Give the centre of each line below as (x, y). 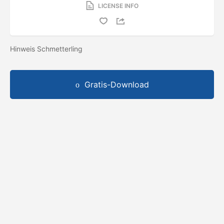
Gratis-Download (116, 84)
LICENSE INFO (118, 5)
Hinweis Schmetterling (47, 48)
